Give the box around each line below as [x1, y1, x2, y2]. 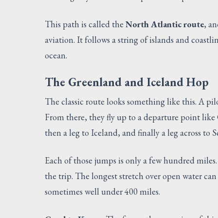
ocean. [45, 49, 67, 61]
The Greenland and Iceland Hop [45, 74, 209, 90]
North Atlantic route [126, 18, 204, 30]
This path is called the [45, 18, 126, 30]
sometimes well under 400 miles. [45, 185, 160, 197]
